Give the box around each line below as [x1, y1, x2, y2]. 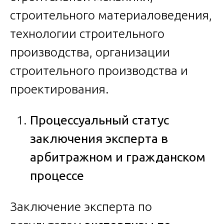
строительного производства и [10, 63, 188, 78]
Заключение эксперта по [10, 199, 152, 214]
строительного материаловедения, [10, 8, 212, 22]
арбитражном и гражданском [30, 150, 205, 164]
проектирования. [10, 82, 109, 96]
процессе [30, 168, 84, 183]
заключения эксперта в [30, 131, 168, 146]
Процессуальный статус [30, 113, 169, 127]
